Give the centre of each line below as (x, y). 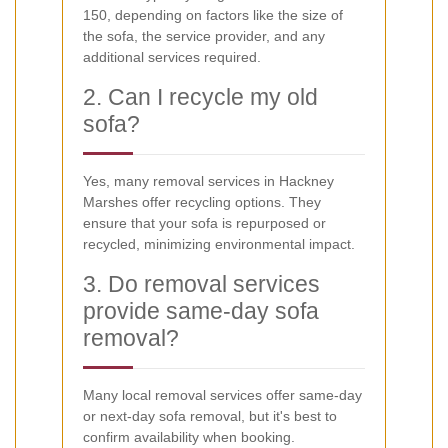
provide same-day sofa (201, 310)
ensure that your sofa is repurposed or (204, 222)
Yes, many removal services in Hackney (208, 180)
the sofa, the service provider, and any (204, 35)
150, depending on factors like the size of (213, 14)
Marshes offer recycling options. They (202, 201)
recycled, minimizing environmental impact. (219, 243)
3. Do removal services (201, 283)
